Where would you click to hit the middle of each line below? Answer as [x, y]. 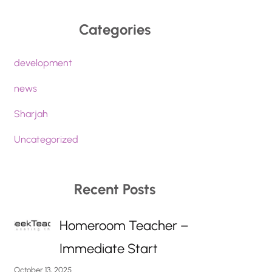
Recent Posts [115, 189]
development [43, 63]
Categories [115, 30]
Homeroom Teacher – [124, 225]
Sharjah [31, 114]
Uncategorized [46, 140]
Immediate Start [108, 248]
